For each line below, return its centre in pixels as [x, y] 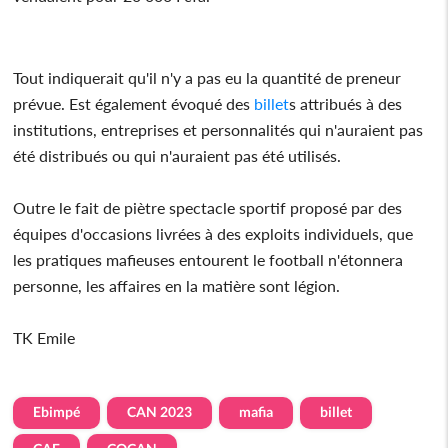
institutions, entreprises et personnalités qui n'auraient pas [218, 129]
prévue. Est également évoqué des [134, 103]
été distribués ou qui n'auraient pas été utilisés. [177, 155]
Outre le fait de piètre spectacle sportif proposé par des [208, 207]
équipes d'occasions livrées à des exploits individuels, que [213, 233]
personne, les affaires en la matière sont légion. [177, 285]
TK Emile [44, 337]
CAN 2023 [160, 411]
